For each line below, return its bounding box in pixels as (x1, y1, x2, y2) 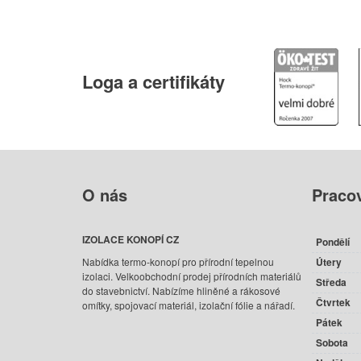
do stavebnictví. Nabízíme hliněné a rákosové (82, 284, 280, 298)
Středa (315, 275, 346, 290)
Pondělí (315, 234, 350, 250)
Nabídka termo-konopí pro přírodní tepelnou (82, 255, 274, 269)
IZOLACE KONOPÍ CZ (82, 232, 179, 247)
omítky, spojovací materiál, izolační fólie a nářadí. (82, 298, 295, 313)
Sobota (315, 335, 348, 351)
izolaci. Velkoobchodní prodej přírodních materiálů (82, 269, 301, 284)
